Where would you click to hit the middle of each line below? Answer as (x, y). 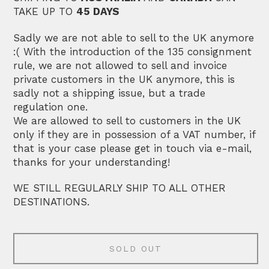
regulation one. (51, 107)
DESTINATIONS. (52, 201)
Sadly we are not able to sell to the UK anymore (134, 38)
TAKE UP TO (45, 12)
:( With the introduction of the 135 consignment (133, 51)
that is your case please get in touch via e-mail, (133, 148)
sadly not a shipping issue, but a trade (110, 93)
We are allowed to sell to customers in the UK (127, 120)
